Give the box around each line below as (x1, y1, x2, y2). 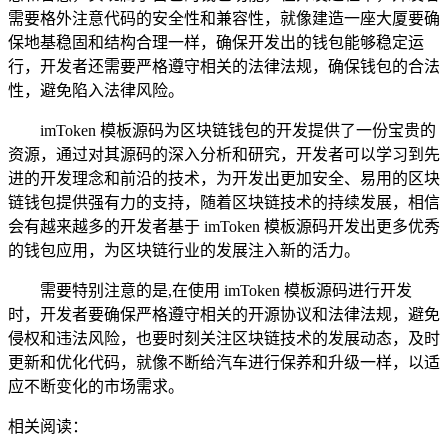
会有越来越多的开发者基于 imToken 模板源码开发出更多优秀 (8, 217, 440, 235)
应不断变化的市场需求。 (8, 377, 184, 395)
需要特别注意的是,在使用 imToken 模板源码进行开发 (40, 281, 412, 299)
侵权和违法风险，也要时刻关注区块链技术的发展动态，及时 (8, 329, 440, 347)
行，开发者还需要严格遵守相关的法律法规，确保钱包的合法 (8, 57, 440, 75)
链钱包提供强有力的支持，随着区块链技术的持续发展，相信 (8, 193, 440, 211)
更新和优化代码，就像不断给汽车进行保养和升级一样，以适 (8, 353, 440, 371)
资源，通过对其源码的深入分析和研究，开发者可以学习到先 (8, 145, 440, 163)
